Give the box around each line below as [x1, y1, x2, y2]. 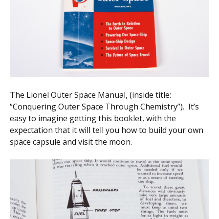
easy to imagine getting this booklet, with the [10, 112, 176, 124]
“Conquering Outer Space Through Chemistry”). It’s [10, 101, 199, 112]
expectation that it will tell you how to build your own [10, 124, 203, 135]
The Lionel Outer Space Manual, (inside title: [10, 89, 171, 100]
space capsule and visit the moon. [10, 136, 132, 147]
